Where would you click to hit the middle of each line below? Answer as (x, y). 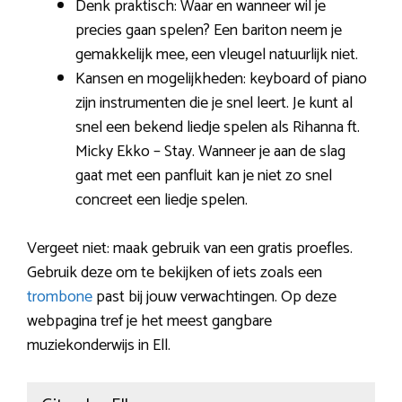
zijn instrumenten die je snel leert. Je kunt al (214, 103)
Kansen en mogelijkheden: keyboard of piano (221, 79)
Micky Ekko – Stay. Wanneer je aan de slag (210, 151)
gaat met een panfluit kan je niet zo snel (204, 175)
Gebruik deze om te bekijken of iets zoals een (175, 272)
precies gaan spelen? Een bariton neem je (209, 30)
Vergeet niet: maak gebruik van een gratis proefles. (190, 248)
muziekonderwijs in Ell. (99, 345)
